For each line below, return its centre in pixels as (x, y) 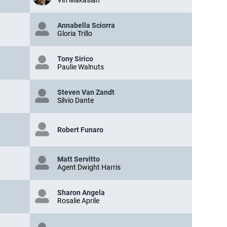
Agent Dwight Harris (89, 167)
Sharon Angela (81, 193)
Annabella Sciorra (86, 26)
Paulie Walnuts (81, 67)
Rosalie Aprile (78, 201)
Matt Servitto (79, 159)
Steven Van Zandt (86, 92)
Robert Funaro (80, 130)
